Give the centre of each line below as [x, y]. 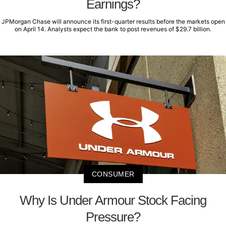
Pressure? [113, 217]
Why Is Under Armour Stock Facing [113, 200]
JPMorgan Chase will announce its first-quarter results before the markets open [113, 22]
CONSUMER [113, 174]
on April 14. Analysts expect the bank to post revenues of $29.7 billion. [113, 29]
